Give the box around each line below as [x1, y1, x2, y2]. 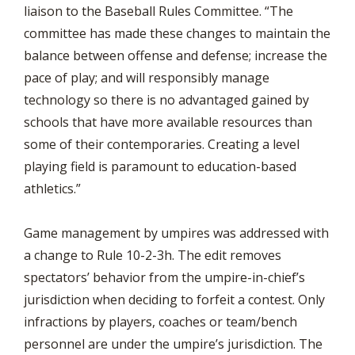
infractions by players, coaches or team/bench [24, 313, 297, 330]
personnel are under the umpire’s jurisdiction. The [24, 335, 323, 353]
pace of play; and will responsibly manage [24, 69, 269, 86]
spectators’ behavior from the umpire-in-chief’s [24, 269, 305, 286]
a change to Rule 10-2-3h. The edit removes [24, 246, 281, 264]
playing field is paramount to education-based [24, 158, 296, 175]
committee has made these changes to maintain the [24, 25, 330, 42]
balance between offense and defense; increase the [24, 47, 327, 64]
